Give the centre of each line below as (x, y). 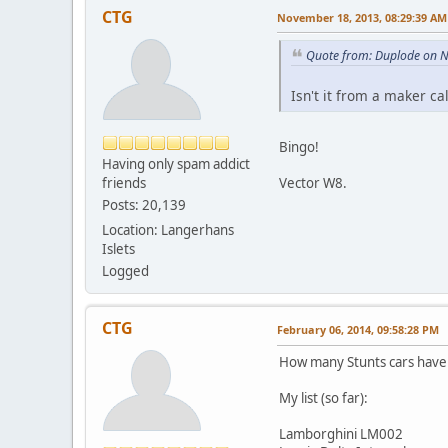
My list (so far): (323, 397)
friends (124, 182)
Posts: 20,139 (144, 204)
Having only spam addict (176, 163)
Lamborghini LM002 (341, 433)
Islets (118, 248)
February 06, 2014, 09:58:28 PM (358, 329)
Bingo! (299, 147)
